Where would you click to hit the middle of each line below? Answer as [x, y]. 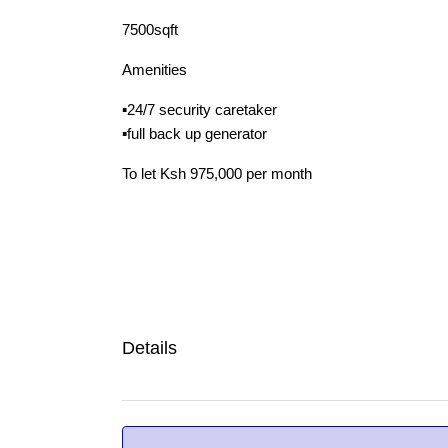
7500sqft [150, 29]
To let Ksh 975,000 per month [217, 173]
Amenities [154, 69]
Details [149, 347]
